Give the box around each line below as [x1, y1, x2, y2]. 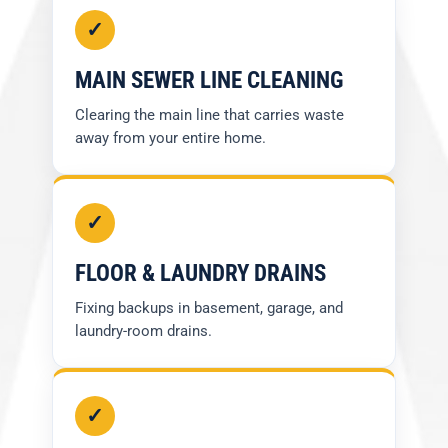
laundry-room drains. [75, 322, 212, 341]
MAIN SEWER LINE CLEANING [75, 66, 343, 95]
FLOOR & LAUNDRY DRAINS [75, 259, 326, 288]
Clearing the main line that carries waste [75, 106, 344, 125]
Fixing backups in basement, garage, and [75, 299, 343, 318]
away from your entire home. [75, 129, 266, 148]
